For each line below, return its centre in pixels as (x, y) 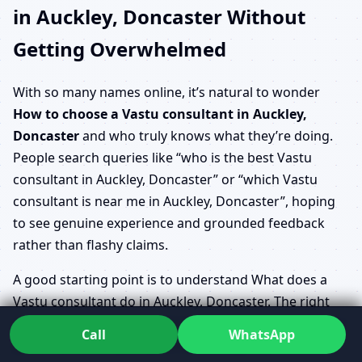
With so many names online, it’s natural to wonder (166, 92)
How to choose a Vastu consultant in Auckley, (160, 114)
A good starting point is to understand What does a (170, 279)
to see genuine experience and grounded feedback (169, 223)
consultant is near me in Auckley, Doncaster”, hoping (174, 201)
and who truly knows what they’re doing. (206, 135)
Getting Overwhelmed (120, 48)
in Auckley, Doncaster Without (159, 16)
